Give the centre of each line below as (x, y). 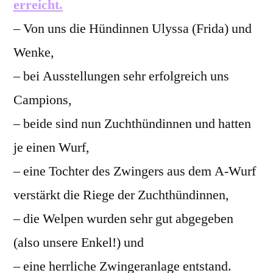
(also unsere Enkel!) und (79, 243)
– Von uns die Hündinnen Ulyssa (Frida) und (133, 29)
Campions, (43, 100)
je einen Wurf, (51, 147)
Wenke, (34, 52)
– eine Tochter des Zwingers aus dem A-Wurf (135, 171)
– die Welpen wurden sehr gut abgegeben (123, 219)
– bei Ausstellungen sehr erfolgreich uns (121, 76)
